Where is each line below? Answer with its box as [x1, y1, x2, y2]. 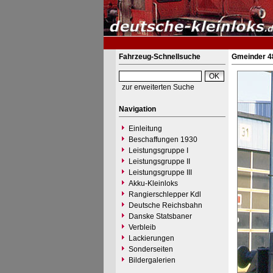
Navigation [118, 105, 156, 113]
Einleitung [128, 124, 162, 133]
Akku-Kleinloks [128, 179, 178, 188]
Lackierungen [128, 234, 174, 243]
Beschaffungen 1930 [128, 135, 197, 144]
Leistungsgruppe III [128, 168, 192, 177]
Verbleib [128, 223, 156, 232]
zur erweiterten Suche [121, 83, 194, 91]
